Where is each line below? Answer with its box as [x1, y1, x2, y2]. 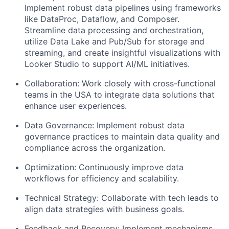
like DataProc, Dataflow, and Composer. [25, 14, 179, 24]
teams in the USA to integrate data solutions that [25, 89, 215, 100]
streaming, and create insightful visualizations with [25, 48, 220, 58]
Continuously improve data [76, 162, 184, 172]
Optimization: [25, 162, 76, 172]
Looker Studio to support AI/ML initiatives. [25, 59, 190, 69]
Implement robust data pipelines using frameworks [25, 3, 221, 13]
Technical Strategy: [25, 193, 99, 203]
